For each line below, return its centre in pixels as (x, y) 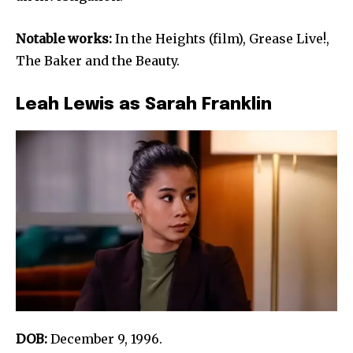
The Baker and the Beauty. (98, 61)
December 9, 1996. (105, 338)
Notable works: (64, 39)
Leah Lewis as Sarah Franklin (144, 105)
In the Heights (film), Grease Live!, (221, 39)
